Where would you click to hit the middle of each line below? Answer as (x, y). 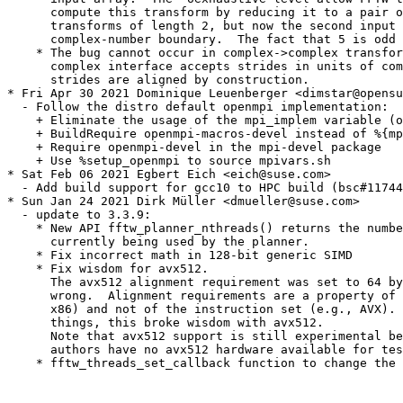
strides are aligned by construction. (158, 80)
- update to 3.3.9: (79, 215)
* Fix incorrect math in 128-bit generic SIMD (180, 255)
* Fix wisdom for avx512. (108, 269)
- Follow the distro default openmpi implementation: (198, 107)
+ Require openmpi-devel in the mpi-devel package (194, 148)
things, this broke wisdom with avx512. (166, 323)
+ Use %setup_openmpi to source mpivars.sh (169, 161)
